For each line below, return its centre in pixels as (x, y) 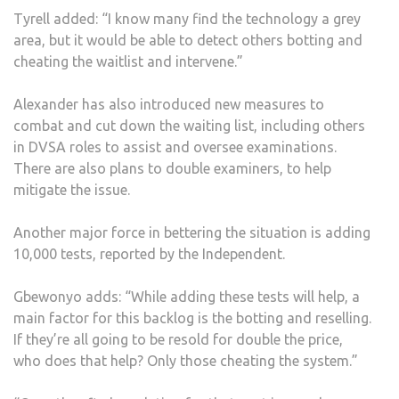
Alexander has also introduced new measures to (169, 104)
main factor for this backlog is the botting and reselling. (192, 318)
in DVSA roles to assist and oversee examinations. (175, 147)
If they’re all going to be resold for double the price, (178, 339)
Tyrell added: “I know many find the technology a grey (187, 18)
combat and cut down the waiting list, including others (189, 125)
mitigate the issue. (72, 189)
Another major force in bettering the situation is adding (192, 232)
